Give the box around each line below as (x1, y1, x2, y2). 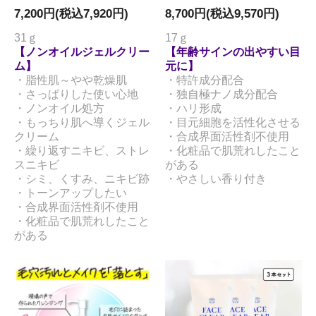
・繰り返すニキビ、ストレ (14, 144, 150, 157)
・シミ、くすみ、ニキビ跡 (14, 172, 150, 186)
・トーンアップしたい (14, 186, 127, 200)
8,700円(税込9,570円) (165, 7, 279, 21)
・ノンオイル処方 (14, 102, 104, 115)
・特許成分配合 (165, 73, 244, 87)
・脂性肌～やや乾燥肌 (14, 73, 127, 87)
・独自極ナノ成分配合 (165, 87, 278, 101)
